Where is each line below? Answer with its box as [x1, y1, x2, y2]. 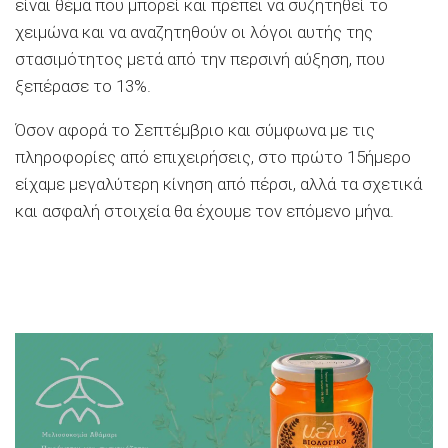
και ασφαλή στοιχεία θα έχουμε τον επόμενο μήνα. [15, 200, 394, 221]
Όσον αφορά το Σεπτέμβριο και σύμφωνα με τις [15, 119, 375, 140]
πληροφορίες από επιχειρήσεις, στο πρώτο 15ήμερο [15, 146, 411, 167]
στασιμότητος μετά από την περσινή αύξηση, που [15, 48, 385, 69]
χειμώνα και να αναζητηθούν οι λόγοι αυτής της [15, 21, 373, 42]
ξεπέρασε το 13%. [15, 75, 151, 96]
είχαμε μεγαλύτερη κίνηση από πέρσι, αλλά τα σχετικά [15, 173, 422, 194]
